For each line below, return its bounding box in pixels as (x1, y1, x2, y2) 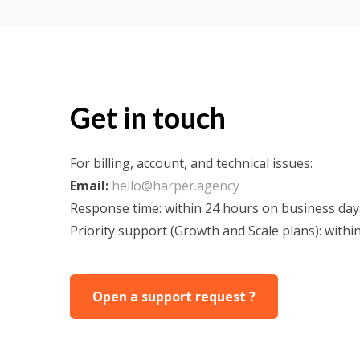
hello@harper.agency (112, 177, 239, 194)
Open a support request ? (92, 288, 256, 305)
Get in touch (70, 100, 226, 135)
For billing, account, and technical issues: (70, 154, 313, 172)
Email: (70, 177, 108, 194)
